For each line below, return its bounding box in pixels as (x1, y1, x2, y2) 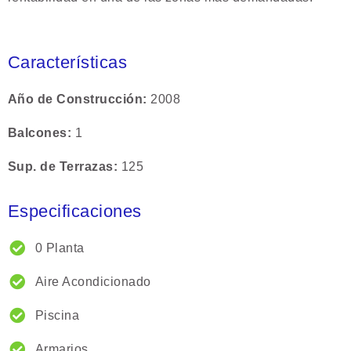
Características (8, 52, 128, 72)
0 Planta (35, 241, 85, 255)
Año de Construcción (8, 92, 143, 106)
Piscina (35, 308, 80, 322)
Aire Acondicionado (35, 274, 151, 288)
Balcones (8, 125, 67, 139)
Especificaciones (8, 201, 142, 221)
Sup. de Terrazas (8, 159, 114, 173)
